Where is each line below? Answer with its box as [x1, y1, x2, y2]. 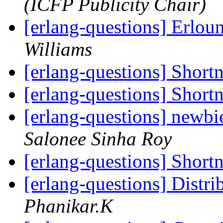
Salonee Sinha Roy [24, 128, 172, 150]
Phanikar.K [24, 195, 113, 217]
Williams [24, 38, 92, 60]
